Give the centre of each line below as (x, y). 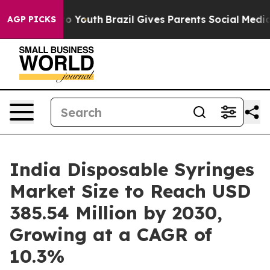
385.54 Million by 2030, (116, 213)
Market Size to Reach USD (130, 191)
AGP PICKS (32, 19)
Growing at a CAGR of (111, 234)
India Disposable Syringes (132, 169)
